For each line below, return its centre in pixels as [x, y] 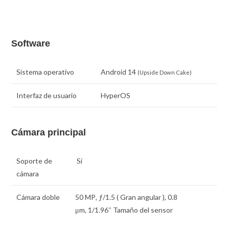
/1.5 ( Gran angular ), [135, 197]
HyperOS [116, 96]
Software [31, 44]
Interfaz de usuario [47, 96]
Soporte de [35, 161]
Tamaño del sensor [142, 210]
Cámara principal [49, 132]
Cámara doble [38, 197]
